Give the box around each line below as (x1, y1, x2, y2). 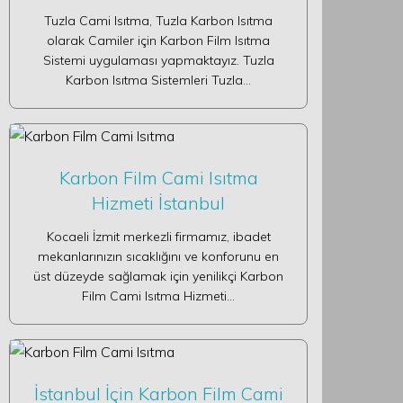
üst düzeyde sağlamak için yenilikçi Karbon (33, 268, 283, 284)
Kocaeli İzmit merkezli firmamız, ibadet (46, 228, 271, 245)
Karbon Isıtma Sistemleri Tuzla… (66, 72, 251, 88)
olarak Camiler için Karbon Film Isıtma (47, 32, 270, 49)
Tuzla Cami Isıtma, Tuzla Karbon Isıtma (44, 13, 273, 29)
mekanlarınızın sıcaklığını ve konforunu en (38, 248, 279, 264)
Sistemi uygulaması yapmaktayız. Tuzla (42, 52, 274, 68)
